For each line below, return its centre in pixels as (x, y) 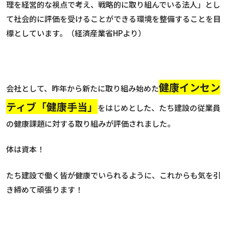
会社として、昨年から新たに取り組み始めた (83, 88)
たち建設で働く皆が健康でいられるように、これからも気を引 (113, 175)
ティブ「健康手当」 (52, 106)
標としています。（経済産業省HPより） (76, 33)
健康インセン (190, 87)
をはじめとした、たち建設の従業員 (159, 107)
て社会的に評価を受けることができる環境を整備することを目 (113, 18)
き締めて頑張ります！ (44, 189)
